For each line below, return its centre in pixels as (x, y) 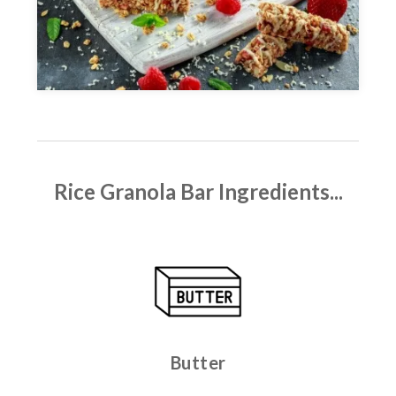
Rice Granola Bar (136, 191)
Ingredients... (280, 191)
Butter (198, 362)
